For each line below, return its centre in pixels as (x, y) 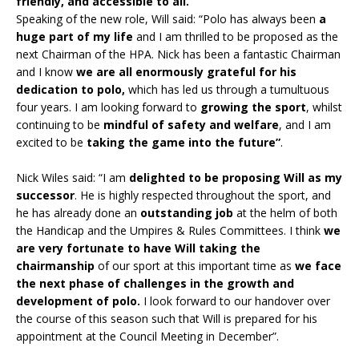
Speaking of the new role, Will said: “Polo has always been (167, 18)
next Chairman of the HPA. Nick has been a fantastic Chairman (178, 54)
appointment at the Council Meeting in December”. (147, 336)
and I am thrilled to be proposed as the (236, 36)
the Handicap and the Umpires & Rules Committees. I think (170, 230)
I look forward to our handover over (235, 301)
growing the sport (253, 107)
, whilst (324, 107)
